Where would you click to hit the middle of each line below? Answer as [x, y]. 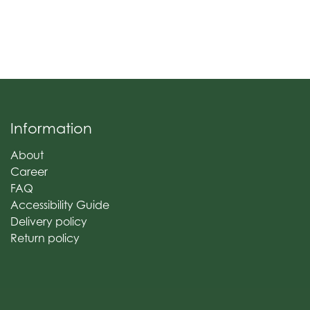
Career [29, 172]
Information [51, 128]
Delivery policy [49, 221]
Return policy [45, 238]
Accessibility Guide [60, 205]
